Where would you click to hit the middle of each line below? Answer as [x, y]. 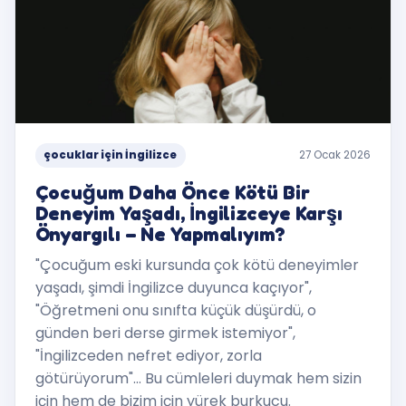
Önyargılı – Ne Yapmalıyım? [160, 233]
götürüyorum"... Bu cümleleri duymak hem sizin [198, 379]
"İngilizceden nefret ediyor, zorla [148, 356]
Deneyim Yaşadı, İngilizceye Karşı [189, 213]
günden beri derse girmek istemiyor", [165, 333]
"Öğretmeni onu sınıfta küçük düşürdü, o [175, 311]
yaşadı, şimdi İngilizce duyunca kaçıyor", [173, 288]
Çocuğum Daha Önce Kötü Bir [172, 192]
